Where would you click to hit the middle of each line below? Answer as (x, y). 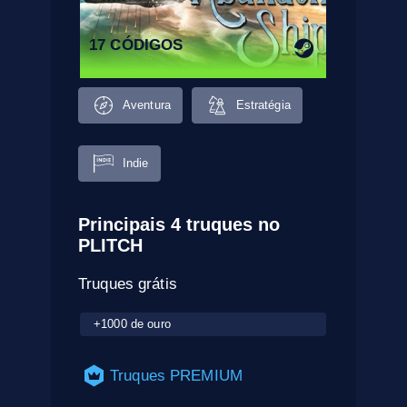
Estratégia (263, 105)
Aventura (147, 105)
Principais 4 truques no (179, 224)
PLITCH (111, 245)
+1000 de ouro (132, 323)
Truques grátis (128, 283)
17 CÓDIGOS (136, 45)
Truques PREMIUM (176, 375)
